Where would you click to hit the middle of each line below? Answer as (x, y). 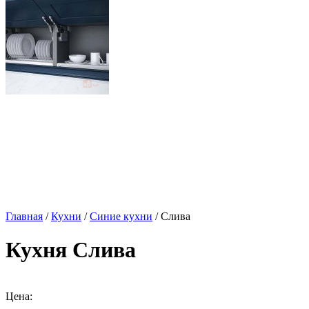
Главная (24, 216)
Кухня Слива (71, 250)
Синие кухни (121, 216)
